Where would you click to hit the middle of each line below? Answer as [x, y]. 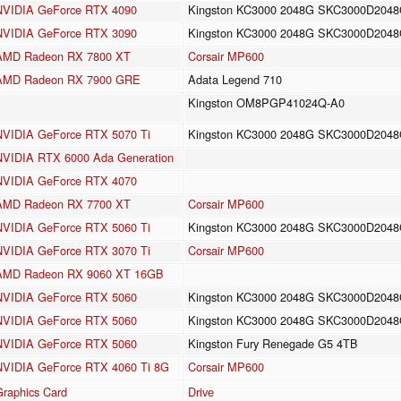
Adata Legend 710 [235, 80]
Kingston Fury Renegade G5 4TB [273, 344]
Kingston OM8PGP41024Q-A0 [266, 103]
